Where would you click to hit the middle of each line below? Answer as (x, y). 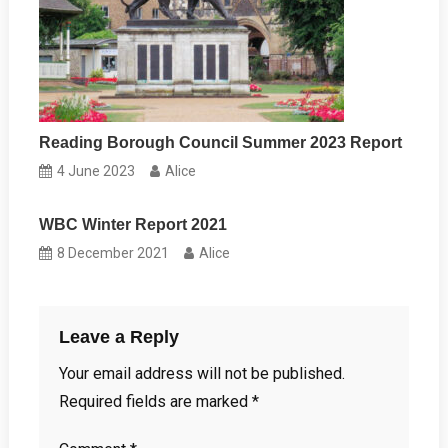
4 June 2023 (96, 170)
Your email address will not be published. (201, 373)
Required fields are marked (155, 401)
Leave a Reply (118, 336)
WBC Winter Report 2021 (133, 224)
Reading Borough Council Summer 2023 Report (221, 142)
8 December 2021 (113, 252)
